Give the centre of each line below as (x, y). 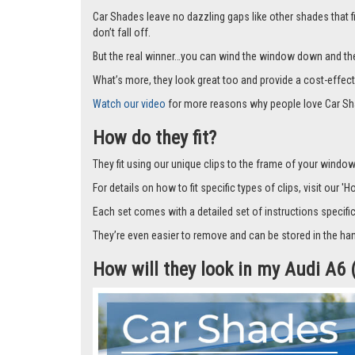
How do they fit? (157, 138)
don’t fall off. (123, 33)
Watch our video (129, 104)
